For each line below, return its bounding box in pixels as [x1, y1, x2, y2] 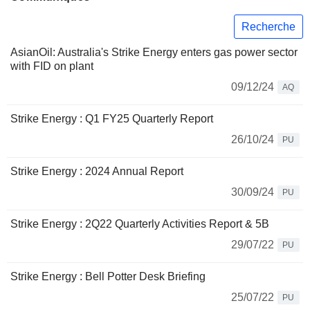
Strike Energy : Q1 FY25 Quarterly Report [10, 113, 213, 125]
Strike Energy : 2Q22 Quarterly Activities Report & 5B [10, 218, 269, 230]
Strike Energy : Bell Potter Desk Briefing [10, 271, 206, 283]
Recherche [241, 20, 295, 33]
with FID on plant [10, 60, 93, 73]
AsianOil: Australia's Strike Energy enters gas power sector [10, 46, 298, 59]
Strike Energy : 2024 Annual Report [10, 165, 183, 178]
